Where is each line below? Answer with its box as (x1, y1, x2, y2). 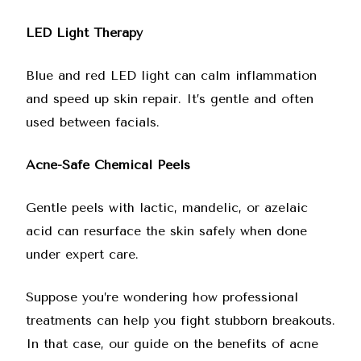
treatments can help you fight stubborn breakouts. (26, 313, 335, 328)
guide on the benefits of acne (134, 336, 318, 351)
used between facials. (26, 114, 160, 130)
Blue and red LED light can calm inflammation (26, 68, 317, 83)
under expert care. (26, 247, 139, 262)
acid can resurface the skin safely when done (26, 223, 307, 239)
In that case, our (26, 336, 134, 351)
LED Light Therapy (26, 25, 143, 40)
